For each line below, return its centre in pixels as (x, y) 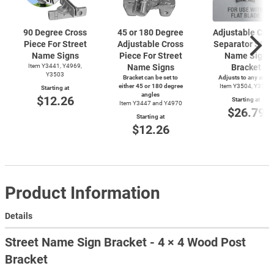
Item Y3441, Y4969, (55, 65)
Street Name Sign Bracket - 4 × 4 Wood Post (125, 243)
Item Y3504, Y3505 (246, 86)
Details (19, 216)
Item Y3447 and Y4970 (150, 103)
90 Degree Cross (55, 32)
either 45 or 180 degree (150, 86)
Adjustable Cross (150, 44)
